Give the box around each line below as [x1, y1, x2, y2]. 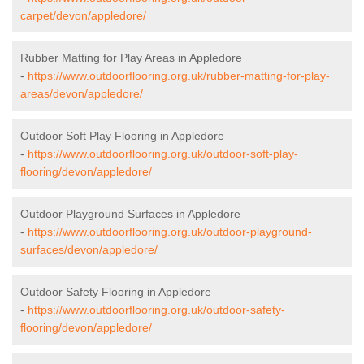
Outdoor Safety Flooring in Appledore [20, 285, 211, 299]
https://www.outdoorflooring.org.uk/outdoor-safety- [28, 303, 285, 317]
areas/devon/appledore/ [20, 87, 143, 101]
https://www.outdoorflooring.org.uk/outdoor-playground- [28, 225, 312, 239]
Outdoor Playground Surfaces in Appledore [20, 207, 240, 221]
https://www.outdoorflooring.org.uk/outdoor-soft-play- [28, 147, 298, 161]
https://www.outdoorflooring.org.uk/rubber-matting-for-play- [28, 69, 330, 83]
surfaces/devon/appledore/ [20, 243, 158, 257]
